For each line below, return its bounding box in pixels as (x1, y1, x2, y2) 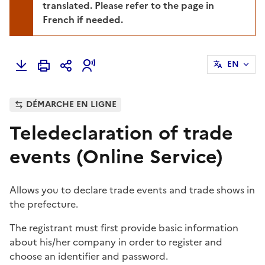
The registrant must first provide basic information (9, 220, 238, 235)
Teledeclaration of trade (9, 118, 233, 147)
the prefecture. (9, 196, 78, 211)
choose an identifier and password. (9, 248, 168, 263)
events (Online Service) (9, 142, 223, 171)
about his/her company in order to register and (9, 234, 222, 249)
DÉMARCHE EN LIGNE (26, 98, 117, 111)
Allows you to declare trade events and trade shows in (9, 182, 255, 197)
